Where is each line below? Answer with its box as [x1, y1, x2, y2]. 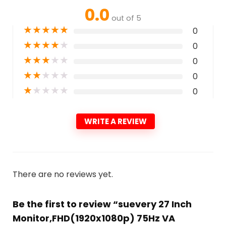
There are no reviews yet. [12, 168, 113, 180]
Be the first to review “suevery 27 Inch [12, 197, 192, 210]
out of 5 [111, 13, 141, 23]
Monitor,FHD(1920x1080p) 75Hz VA [12, 211, 175, 224]
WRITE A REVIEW [84, 116, 147, 127]
